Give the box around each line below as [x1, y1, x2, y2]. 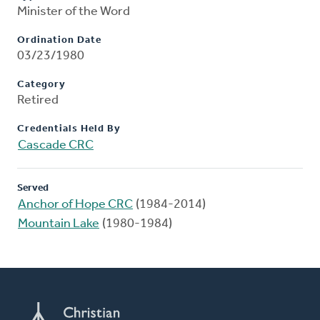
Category [17, 79, 66, 91]
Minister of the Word [17, 5, 130, 19]
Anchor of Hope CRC [18, 198, 133, 212]
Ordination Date [17, 35, 101, 46]
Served [17, 183, 49, 194]
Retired [17, 94, 59, 108]
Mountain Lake [18, 217, 99, 231]
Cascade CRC [18, 139, 94, 153]
